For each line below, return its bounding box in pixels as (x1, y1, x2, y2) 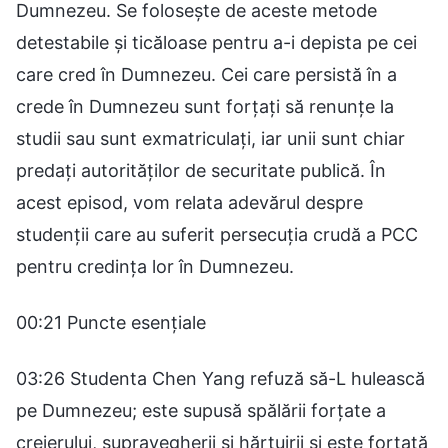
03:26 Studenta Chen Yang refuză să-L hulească (16, 367, 425, 389)
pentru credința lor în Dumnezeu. (16, 255, 294, 277)
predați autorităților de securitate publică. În (16, 159, 386, 181)
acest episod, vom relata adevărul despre (16, 191, 363, 213)
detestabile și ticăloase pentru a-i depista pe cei (16, 31, 417, 53)
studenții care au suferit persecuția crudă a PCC (16, 223, 418, 245)
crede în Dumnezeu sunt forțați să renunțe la (16, 95, 394, 117)
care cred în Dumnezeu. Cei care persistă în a (16, 63, 397, 85)
